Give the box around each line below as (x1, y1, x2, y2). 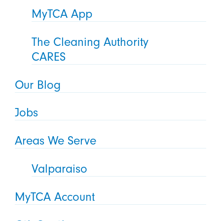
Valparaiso (32, 162, 88, 176)
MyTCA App (32, 6, 93, 21)
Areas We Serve (14, 134, 96, 148)
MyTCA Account (14, 190, 95, 204)
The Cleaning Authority (32, 35, 149, 49)
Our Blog (14, 77, 61, 92)
